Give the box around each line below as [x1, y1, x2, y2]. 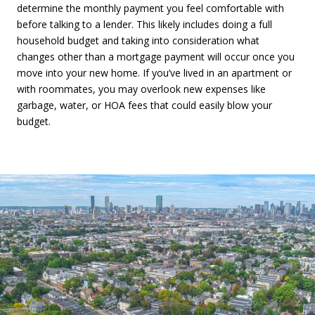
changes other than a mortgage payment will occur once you [17, 49, 295, 63]
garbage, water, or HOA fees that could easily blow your [17, 98, 272, 112]
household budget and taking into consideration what [17, 33, 259, 47]
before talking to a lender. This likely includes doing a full [17, 17, 272, 31]
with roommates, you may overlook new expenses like [17, 82, 266, 96]
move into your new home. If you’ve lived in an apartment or [17, 65, 292, 79]
